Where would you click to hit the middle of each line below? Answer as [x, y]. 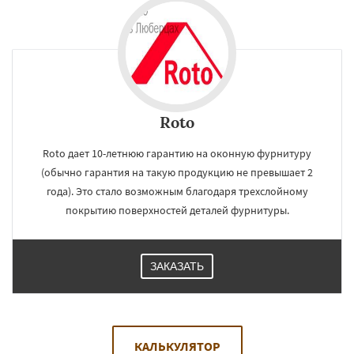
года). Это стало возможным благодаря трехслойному [177, 192]
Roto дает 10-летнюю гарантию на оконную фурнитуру [177, 154]
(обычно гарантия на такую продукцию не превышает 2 [177, 173]
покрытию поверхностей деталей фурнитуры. [177, 211]
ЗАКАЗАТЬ [177, 267]
